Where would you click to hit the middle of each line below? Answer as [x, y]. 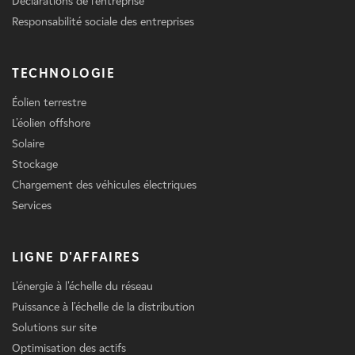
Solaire [28, 144]
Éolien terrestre [49, 103]
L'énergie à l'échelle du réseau [82, 287]
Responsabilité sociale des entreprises [103, 22]
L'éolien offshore [51, 124]
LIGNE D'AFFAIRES [76, 258]
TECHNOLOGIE [64, 74]
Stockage [35, 165]
